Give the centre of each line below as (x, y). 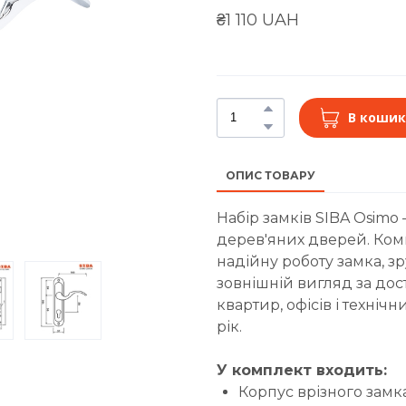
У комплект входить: (302, 370)
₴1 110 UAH (258, 19)
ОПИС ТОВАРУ (271, 175)
